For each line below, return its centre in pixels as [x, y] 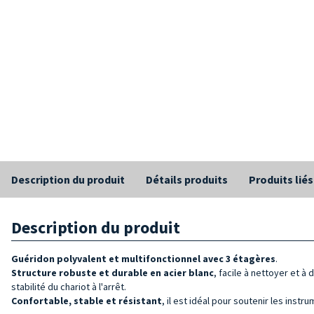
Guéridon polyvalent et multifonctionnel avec [118, 258]
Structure [34, 272]
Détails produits [187, 179]
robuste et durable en [111, 272]
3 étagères [251, 258]
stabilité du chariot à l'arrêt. [69, 286]
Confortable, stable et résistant [87, 300]
